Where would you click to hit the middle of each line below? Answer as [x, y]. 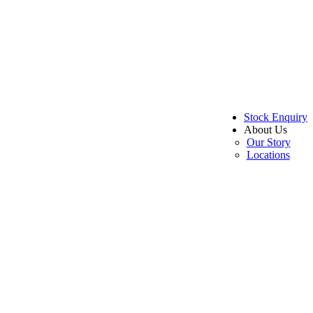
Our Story [268, 142]
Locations [268, 154]
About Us [265, 129]
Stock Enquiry [276, 117]
